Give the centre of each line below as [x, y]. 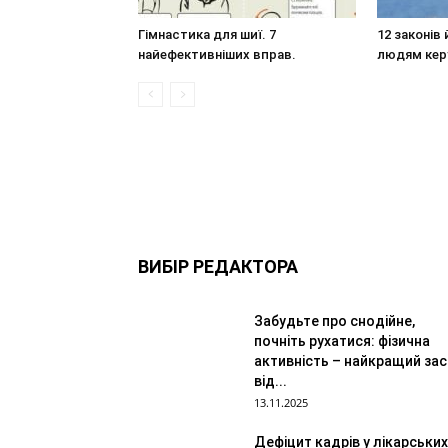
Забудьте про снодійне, [334, 321]
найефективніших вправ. [217, 54]
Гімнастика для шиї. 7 [207, 34]
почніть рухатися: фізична [342, 341]
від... [270, 381]
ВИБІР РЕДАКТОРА [218, 266]
